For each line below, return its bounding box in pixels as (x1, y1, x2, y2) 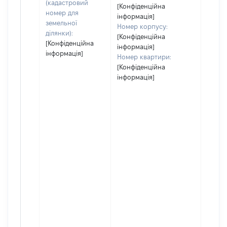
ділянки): (46, 29, 73, 36)
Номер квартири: (117, 53, 171, 60)
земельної (46, 19, 77, 26)
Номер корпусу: (117, 23, 168, 30)
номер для (46, 9, 79, 16)
